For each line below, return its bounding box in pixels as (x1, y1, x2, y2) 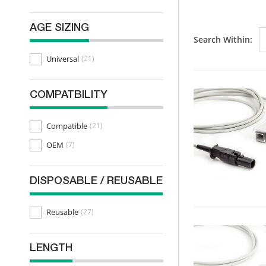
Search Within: (194, 34, 252, 46)
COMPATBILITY (30, 90, 107, 101)
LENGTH (30, 243, 72, 254)
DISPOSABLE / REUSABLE (30, 176, 163, 187)
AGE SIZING (30, 23, 89, 34)
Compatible (46, 120, 87, 131)
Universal (46, 53, 79, 64)
